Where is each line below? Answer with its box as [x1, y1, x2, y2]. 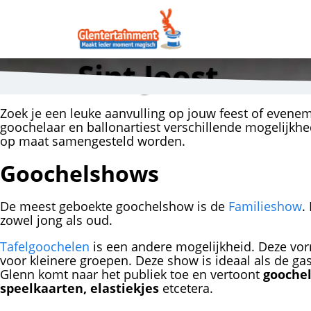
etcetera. [159, 280, 213, 296]
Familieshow [228, 198, 302, 215]
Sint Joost [78, 56, 219, 96]
